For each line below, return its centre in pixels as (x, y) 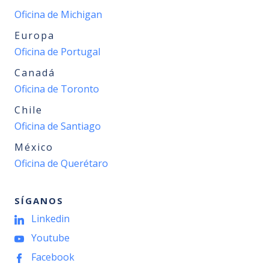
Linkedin (50, 219)
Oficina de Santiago (58, 126)
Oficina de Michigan (58, 14)
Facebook (53, 257)
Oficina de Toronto (57, 89)
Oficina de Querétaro (61, 163)
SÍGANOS (39, 201)
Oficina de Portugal (57, 52)
